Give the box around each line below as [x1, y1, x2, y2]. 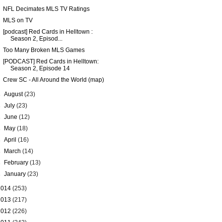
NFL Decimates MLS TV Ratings [2, 5, 90, 12]
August [4, 91, 25, 98]
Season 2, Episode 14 [10, 65, 70, 72]
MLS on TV [2, 17, 33, 24]
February [4, 159, 30, 166]
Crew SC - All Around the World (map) [2, 76, 104, 83]
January [4, 170, 28, 177]
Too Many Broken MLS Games [2, 47, 85, 54]
